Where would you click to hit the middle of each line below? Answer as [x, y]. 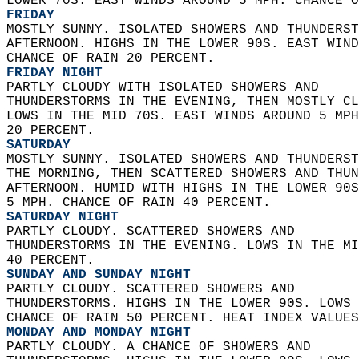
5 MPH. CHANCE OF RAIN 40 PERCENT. [143, 203]
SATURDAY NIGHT [63, 217]
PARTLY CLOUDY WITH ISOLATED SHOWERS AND [171, 87]
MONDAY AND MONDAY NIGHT [99, 333]
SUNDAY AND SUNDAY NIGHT [99, 275]
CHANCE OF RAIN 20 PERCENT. [115, 58]
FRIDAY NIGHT [54, 73]
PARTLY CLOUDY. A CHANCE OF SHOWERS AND [167, 347]
